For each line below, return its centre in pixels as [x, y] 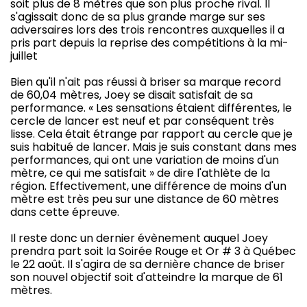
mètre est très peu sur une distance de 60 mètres [145, 199]
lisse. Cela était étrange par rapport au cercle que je [151, 134]
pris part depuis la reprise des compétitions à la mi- [149, 42]
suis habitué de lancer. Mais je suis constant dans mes [153, 147]
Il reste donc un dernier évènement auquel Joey [139, 238]
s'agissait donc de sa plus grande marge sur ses [138, 16]
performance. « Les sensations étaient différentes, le [151, 108]
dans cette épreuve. [65, 212]
